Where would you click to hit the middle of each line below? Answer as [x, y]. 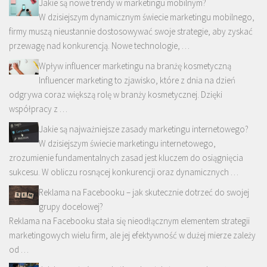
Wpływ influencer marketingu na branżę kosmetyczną [135, 66]
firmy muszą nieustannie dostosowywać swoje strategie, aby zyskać [131, 32]
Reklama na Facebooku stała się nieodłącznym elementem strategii [129, 221]
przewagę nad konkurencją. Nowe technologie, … [99, 46]
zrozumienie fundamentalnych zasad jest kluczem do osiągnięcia [126, 158]
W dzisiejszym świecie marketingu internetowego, [127, 144]
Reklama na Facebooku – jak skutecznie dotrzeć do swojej [144, 193]
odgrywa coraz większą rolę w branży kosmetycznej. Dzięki [116, 95]
